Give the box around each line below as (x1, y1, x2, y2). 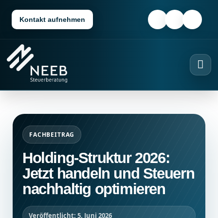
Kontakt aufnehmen (19, 16, 85, 23)
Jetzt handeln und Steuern (22, 165, 195, 182)
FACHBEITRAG (29, 130, 75, 139)
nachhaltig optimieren (22, 181, 165, 198)
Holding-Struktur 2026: (22, 149, 170, 167)
